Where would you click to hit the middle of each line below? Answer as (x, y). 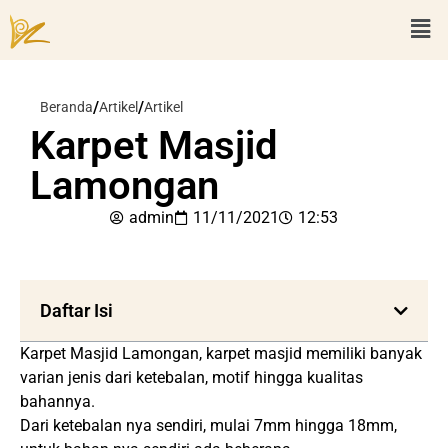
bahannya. (57, 401)
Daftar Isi (76, 310)
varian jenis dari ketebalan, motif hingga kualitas (191, 377)
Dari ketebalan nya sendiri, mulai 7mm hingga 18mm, (208, 425)
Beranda (66, 107)
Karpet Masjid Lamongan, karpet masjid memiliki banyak (221, 353)
